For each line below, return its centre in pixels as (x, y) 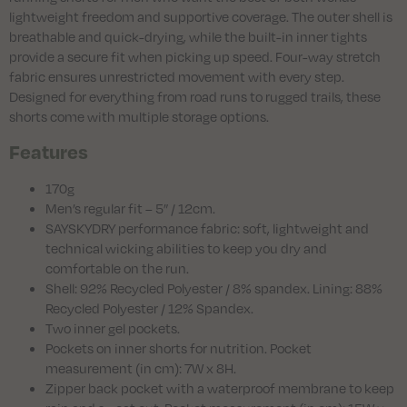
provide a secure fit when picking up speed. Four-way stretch (195, 56)
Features (49, 151)
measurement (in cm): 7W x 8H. (141, 367)
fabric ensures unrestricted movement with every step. (177, 76)
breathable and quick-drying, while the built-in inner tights (188, 36)
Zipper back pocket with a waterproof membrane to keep (220, 387)
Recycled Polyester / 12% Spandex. (149, 308)
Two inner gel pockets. (113, 328)
